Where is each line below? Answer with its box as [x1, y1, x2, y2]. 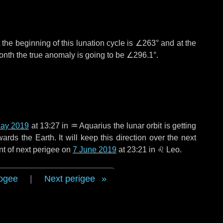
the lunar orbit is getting [111, 121, 197, 130]
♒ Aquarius [70, 121, 111, 130]
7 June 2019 [73, 145, 116, 154]
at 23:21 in [116, 145, 157, 154]
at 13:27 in [29, 121, 71, 130]
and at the [158, 39, 197, 47]
